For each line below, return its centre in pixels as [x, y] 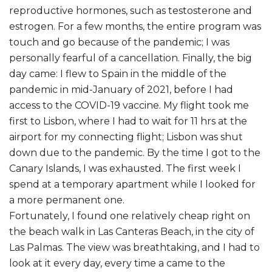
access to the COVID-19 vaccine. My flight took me [129, 106]
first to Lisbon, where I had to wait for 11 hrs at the [128, 121]
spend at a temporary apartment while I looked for [132, 185]
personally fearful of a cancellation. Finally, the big [131, 58]
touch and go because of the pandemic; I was [119, 42]
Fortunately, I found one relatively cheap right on [130, 216]
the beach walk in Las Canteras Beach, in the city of [132, 232]
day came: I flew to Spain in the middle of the [118, 74]
